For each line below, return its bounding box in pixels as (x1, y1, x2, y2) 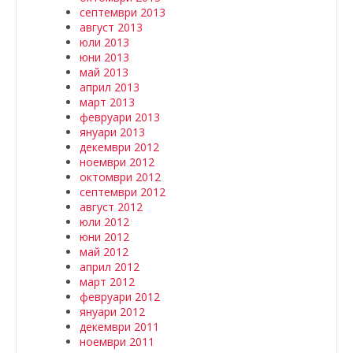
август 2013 (80, 20, 143, 35)
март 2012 (80, 274, 135, 289)
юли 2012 (80, 214, 129, 229)
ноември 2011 (80, 334, 154, 349)
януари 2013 (80, 124, 145, 139)
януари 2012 (80, 304, 145, 319)
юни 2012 (80, 229, 129, 244)
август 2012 (80, 199, 143, 214)
